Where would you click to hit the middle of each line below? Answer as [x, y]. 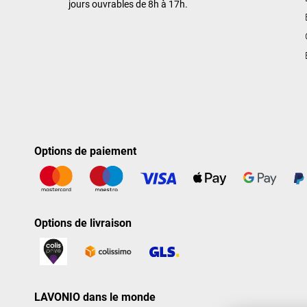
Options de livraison [83, 223]
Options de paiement [85, 151]
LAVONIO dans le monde [95, 297]
